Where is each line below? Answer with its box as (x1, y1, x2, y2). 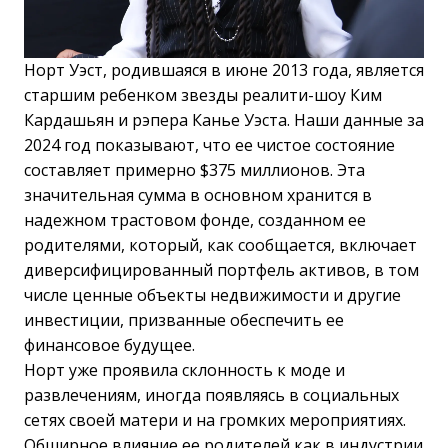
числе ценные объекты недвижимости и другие (24, 283, 401, 306)
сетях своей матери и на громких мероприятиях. (24, 408, 406, 431)
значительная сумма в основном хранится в (24, 183, 372, 206)
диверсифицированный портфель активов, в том (24, 258, 419, 281)
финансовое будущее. (24, 333, 195, 356)
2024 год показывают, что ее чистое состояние (24, 133, 395, 156)
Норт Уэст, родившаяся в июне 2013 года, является (24, 58, 424, 81)
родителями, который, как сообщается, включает (24, 233, 417, 256)
